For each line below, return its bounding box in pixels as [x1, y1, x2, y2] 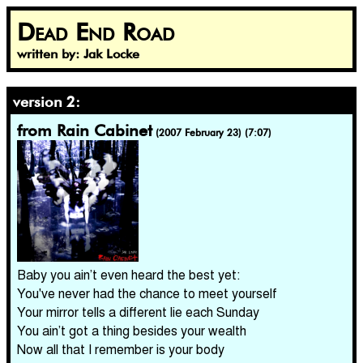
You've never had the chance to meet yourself [17, 284, 277, 302]
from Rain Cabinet [17, 121, 152, 140]
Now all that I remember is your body [17, 340, 224, 358]
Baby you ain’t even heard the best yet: [17, 265, 241, 284]
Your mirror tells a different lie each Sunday [17, 302, 259, 321]
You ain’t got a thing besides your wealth [17, 321, 246, 340]
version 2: [13, 93, 80, 110]
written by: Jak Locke [17, 46, 139, 62]
